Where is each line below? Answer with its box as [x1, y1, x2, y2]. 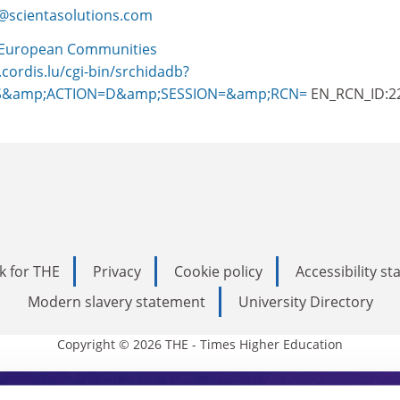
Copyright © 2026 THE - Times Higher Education [57, 336, 343, 353]
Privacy [93, 262, 141, 281]
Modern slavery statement [27, 292, 205, 312]
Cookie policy [174, 262, 262, 281]
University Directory [237, 292, 373, 312]
